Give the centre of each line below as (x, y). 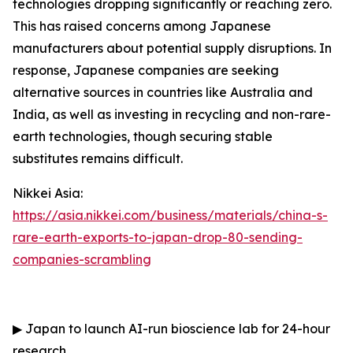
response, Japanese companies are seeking (146, 70)
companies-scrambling (82, 259)
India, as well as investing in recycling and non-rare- (172, 114)
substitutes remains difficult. (98, 158)
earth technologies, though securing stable (143, 136)
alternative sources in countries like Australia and (163, 92)
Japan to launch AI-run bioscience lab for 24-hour (176, 329)
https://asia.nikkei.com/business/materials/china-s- (170, 215)
